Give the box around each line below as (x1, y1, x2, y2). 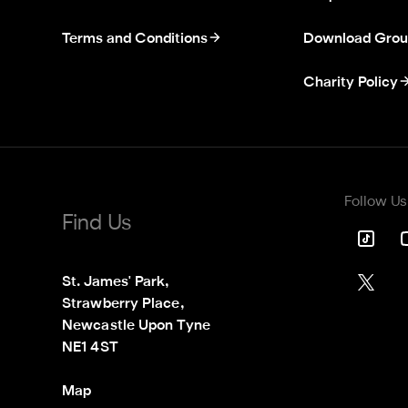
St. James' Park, (62, 276, 169, 290)
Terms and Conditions (62, 32, 208, 46)
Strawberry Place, (62, 298, 184, 311)
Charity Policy (303, 76, 398, 89)
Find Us (62, 214, 131, 235)
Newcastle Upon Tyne (62, 320, 210, 333)
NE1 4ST (62, 342, 118, 355)
